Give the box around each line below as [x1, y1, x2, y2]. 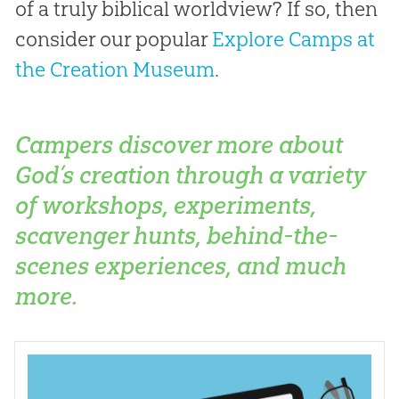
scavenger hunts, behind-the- [14, 220, 338, 250]
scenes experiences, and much [14, 250, 346, 281]
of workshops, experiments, [14, 190, 316, 220]
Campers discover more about [14, 129, 343, 159]
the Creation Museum [14, 56, 215, 82]
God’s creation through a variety [14, 159, 365, 190]
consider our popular [14, 26, 212, 52]
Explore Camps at [211, 26, 375, 52]
